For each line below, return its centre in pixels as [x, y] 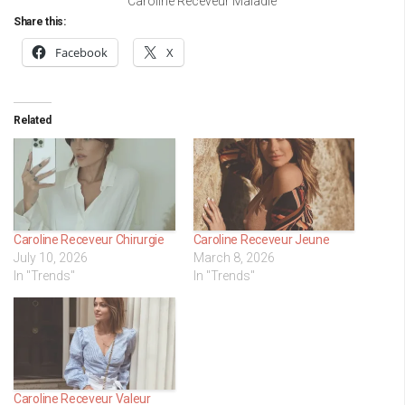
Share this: [40, 22]
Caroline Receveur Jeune [261, 240]
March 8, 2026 [234, 258]
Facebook [81, 53]
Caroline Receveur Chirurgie [89, 240]
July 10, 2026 [51, 258]
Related [33, 121]
